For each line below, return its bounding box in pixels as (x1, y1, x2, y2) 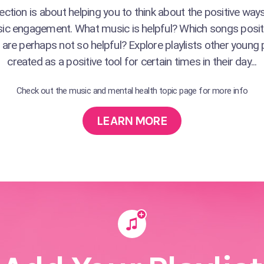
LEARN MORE (97, 114, 167, 128)
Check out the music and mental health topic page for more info (16, 85, 248, 97)
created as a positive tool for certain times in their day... (7, 55, 257, 69)
